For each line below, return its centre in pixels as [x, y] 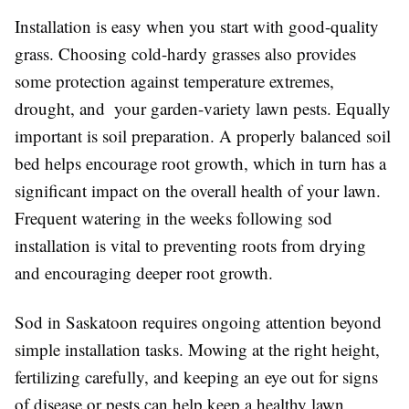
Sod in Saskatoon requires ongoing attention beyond [198, 321]
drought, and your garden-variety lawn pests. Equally [203, 108]
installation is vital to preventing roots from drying [190, 245]
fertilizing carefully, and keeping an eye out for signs [196, 376]
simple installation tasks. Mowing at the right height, [197, 349]
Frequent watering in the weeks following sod [173, 217]
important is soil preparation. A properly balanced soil [203, 135]
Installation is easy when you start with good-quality [197, 26]
